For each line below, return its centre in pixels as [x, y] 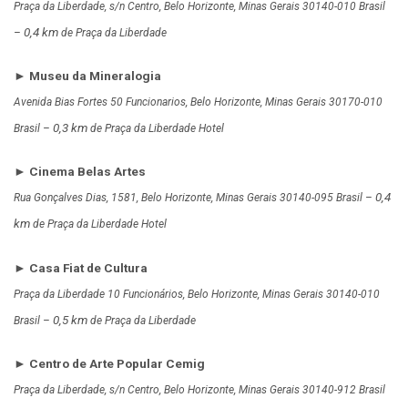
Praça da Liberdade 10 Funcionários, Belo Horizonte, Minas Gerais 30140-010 [197, 294]
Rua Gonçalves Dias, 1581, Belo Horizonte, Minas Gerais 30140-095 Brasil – [194, 198]
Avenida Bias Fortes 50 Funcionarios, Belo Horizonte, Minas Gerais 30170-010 [198, 102]
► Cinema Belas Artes [80, 172]
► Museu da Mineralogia [87, 76]
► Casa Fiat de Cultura [81, 267]
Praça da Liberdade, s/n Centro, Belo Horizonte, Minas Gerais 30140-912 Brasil [199, 389]
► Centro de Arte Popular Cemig [109, 363]
